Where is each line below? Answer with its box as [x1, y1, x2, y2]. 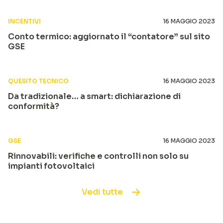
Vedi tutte [81, 187, 123, 197]
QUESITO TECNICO [8, 77, 69, 85]
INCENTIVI [8, 17, 41, 25]
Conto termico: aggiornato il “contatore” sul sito [8, 31, 210, 42]
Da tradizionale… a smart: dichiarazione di [8, 91, 181, 102]
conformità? [8, 101, 59, 111]
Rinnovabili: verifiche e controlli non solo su [8, 151, 189, 161]
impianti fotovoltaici [8, 161, 95, 171]
